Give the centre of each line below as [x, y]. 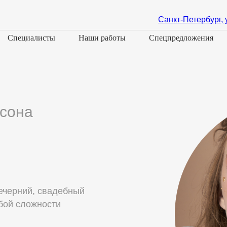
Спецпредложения [181, 38]
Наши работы [102, 38]
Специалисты [31, 38]
